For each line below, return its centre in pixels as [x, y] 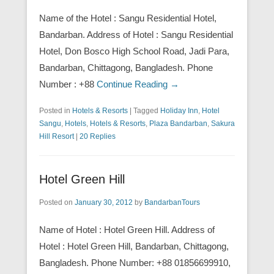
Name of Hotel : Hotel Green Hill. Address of [127, 229]
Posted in [56, 110]
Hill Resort [57, 136]
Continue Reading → [138, 84]
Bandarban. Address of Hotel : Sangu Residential [136, 34]
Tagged [147, 110]
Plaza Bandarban [178, 123]
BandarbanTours [172, 202]
